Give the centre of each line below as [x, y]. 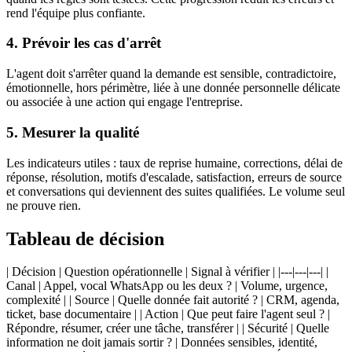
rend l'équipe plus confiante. [76, 13]
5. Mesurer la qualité [73, 132]
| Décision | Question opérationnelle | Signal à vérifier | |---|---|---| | [167, 272]
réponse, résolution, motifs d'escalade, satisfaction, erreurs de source [174, 177]
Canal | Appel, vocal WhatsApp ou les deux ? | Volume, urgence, [167, 286]
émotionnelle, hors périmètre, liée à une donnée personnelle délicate [173, 88]
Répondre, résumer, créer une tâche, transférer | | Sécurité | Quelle [168, 328]
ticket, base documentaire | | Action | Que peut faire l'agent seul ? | [168, 314]
